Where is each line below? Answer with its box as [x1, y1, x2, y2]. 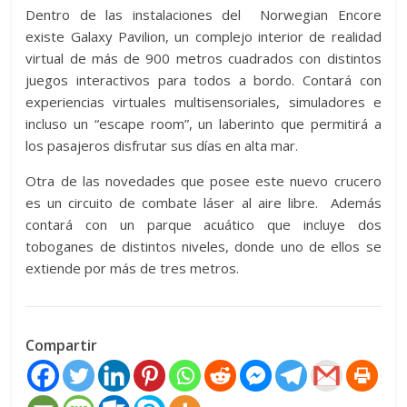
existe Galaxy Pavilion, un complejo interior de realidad [25, 26, 382, 45]
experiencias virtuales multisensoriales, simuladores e [25, 92, 382, 111]
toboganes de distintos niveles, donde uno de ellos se [25, 236, 382, 255]
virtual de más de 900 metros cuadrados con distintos [25, 48, 382, 67]
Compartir [25, 334, 98, 355]
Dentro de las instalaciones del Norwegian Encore [25, 5, 382, 24]
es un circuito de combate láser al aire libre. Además [25, 193, 382, 212]
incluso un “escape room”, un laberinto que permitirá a [25, 114, 382, 133]
